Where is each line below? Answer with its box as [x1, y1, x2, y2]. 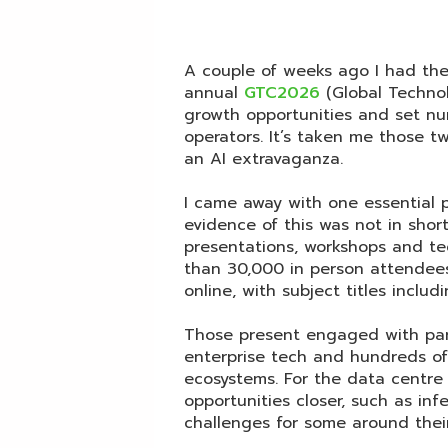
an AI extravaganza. [184, 147, 343, 172]
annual [184, 81, 244, 106]
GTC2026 [244, 81, 320, 106]
